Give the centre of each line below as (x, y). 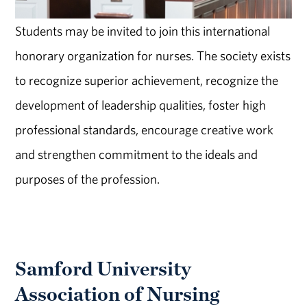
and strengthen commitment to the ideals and (137, 154)
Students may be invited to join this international (143, 31)
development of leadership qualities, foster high (141, 105)
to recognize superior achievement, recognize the (147, 80)
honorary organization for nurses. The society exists (153, 56)
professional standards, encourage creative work (145, 130)
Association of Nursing (118, 293)
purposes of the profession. (88, 179)
